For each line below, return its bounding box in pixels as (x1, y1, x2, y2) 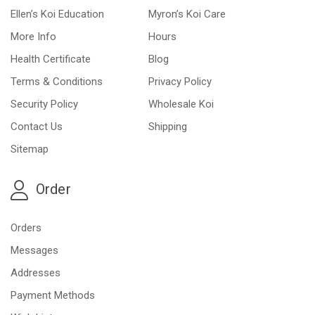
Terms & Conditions (11, 75, 103, 89)
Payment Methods (11, 289, 95, 302)
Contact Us (11, 120, 63, 134)
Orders (11, 221, 41, 235)
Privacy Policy (148, 75, 212, 89)
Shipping (148, 120, 188, 134)
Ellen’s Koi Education (11, 8, 104, 21)
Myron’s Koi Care (148, 8, 226, 21)
